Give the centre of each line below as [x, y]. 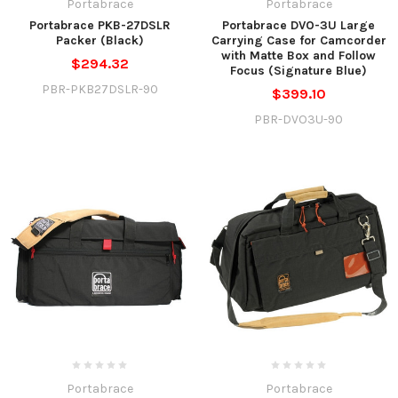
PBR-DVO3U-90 [298, 119]
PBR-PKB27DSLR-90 [99, 89]
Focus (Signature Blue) [298, 70]
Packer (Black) [99, 40]
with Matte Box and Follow [298, 55]
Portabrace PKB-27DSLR [99, 25]
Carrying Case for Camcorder [298, 40]
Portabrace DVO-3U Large [298, 25]
